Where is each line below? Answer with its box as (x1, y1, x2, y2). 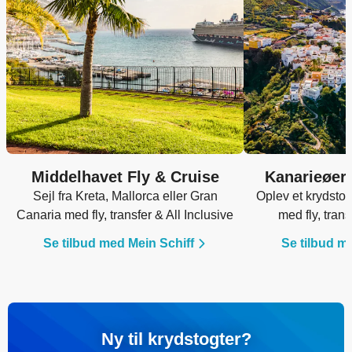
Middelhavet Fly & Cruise (31, 167, 219, 185)
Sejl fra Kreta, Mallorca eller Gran (32, 189, 218, 203)
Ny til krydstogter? (101, 328, 251, 349)
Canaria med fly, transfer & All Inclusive (16, 207, 234, 222)
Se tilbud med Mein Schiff (43, 236, 195, 250)
